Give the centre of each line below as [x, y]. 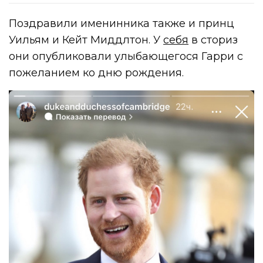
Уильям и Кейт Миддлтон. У [86, 40]
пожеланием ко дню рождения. [97, 73]
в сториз [213, 40]
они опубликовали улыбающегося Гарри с [126, 57]
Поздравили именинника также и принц [122, 24]
